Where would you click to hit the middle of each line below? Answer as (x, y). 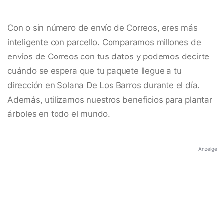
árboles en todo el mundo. (59, 114)
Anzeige (208, 149)
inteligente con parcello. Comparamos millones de (104, 42)
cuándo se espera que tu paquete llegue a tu (95, 71)
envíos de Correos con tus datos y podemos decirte (109, 57)
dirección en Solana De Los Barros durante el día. (104, 85)
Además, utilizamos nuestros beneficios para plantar (110, 100)
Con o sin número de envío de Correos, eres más (103, 28)
